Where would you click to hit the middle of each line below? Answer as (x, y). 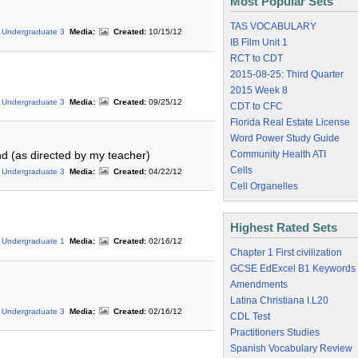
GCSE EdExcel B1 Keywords (293, 268)
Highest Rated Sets (284, 227)
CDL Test (250, 316)
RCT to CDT (257, 58)
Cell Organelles (264, 186)
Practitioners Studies (275, 332)
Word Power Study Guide (285, 138)
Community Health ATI (278, 154)
